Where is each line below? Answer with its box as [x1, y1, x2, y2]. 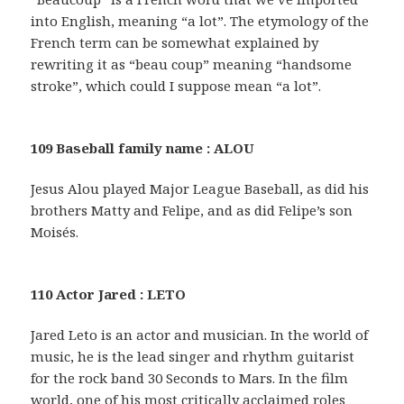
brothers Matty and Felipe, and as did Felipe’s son [31, 200, 353, 219]
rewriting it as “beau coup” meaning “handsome [31, 54, 353, 73]
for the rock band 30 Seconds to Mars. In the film [31, 368, 349, 387]
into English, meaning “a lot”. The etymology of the [31, 11, 370, 30]
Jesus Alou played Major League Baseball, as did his [31, 179, 370, 197]
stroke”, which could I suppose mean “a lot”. [31, 76, 322, 95]
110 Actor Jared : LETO [31, 284, 187, 303]
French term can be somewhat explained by [31, 32, 319, 51]
